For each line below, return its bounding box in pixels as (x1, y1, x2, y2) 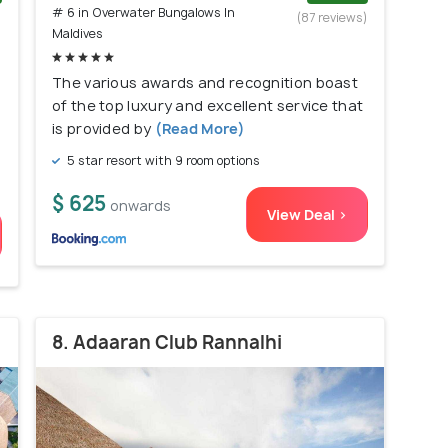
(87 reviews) (297, 9, 368, 27)
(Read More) (151, 118, 245, 138)
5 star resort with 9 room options (64, 151, 260, 169)
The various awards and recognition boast (52, 72, 358, 92)
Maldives (52, 24, 103, 42)
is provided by (52, 118, 152, 138)
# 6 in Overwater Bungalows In (52, 3, 235, 21)
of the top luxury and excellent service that (52, 95, 364, 115)
